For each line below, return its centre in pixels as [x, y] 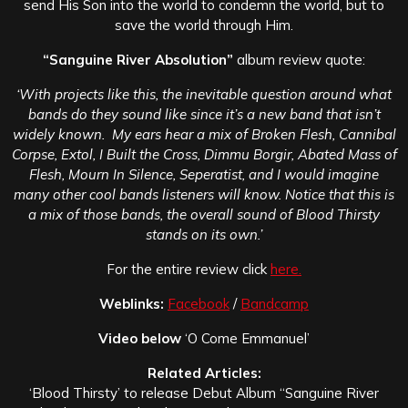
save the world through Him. [204, 25]
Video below [140, 338]
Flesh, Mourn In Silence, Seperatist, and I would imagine [204, 174]
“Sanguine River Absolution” [140, 59]
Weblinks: [132, 303]
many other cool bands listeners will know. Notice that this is [204, 194]
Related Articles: [204, 372]
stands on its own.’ [204, 234]
